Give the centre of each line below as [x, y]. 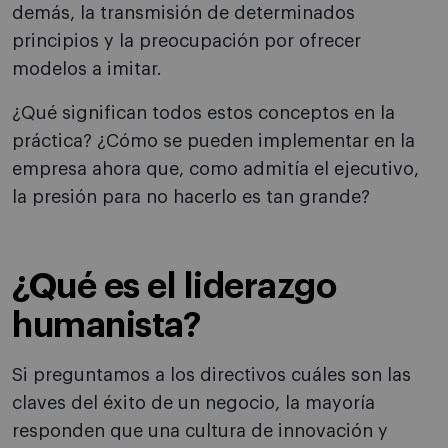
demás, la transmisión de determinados [183, 13]
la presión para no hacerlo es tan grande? [191, 197]
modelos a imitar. [87, 69]
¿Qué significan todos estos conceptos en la [203, 113]
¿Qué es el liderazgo [174, 287]
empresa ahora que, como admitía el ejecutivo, [215, 169]
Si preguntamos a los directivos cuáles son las [211, 375]
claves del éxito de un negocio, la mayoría [193, 403]
